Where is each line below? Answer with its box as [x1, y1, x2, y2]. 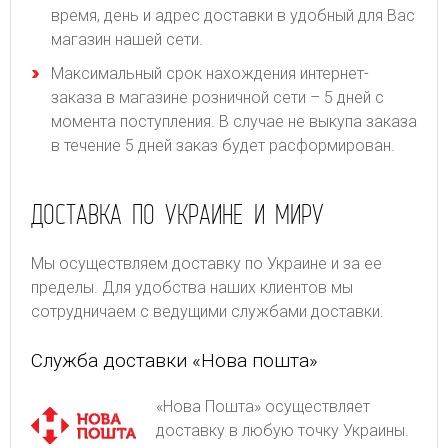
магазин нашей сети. [51, 29, 203, 49]
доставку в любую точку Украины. [156, 420, 409, 440]
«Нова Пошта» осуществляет [156, 396, 370, 416]
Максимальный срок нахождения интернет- [51, 63, 369, 83]
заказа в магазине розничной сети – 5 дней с [51, 87, 384, 107]
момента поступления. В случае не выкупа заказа [51, 111, 417, 131]
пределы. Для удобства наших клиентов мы [31, 277, 353, 297]
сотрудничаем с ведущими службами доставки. [31, 301, 384, 321]
